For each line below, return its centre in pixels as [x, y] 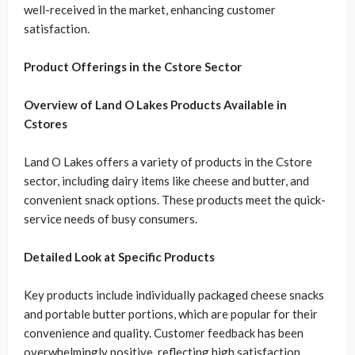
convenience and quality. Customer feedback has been [164, 333]
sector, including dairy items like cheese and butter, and [166, 181]
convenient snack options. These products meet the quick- [175, 200]
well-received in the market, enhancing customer [150, 10]
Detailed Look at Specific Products [119, 257]
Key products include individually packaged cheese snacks [174, 295]
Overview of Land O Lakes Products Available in [155, 105]
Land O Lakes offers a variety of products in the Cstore [168, 162]
